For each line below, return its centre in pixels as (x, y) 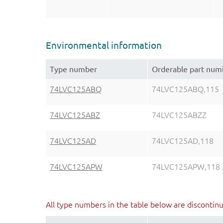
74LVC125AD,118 (183, 141)
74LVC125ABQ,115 (185, 89)
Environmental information (104, 46)
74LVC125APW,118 (186, 167)
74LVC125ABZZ (179, 115)
